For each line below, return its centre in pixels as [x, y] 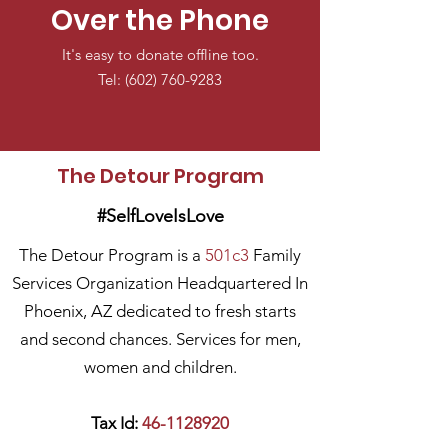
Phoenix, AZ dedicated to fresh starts [160, 311]
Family [275, 255]
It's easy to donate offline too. [160, 54]
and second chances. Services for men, [160, 339]
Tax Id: [116, 423]
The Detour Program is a [112, 255]
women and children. [160, 367]
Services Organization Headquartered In [160, 283]
